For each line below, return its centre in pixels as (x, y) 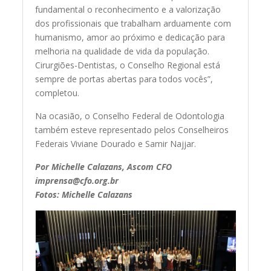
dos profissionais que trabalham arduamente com (133, 24)
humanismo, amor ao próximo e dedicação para (130, 38)
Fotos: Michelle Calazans (84, 195)
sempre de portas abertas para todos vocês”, (124, 79)
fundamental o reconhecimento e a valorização (128, 10)
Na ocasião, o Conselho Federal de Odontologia (130, 116)
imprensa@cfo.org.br (77, 181)
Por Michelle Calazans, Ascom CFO (104, 167)
